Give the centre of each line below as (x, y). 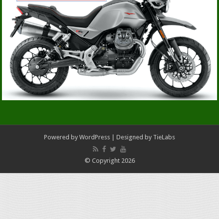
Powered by (62, 137)
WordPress (95, 137)
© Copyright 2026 (109, 160)
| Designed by (131, 137)
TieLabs (164, 137)
